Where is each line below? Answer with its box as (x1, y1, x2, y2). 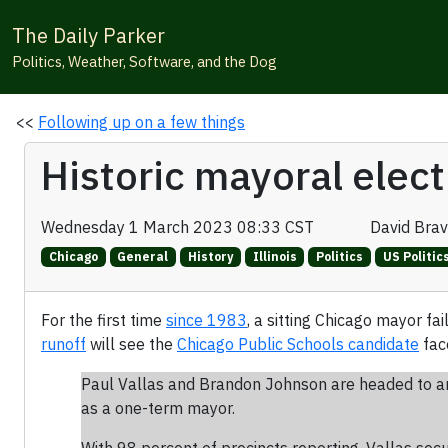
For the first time (41, 310, 166, 331)
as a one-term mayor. (81, 398, 235, 419)
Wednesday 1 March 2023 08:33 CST (41, 217, 322, 237)
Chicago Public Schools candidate (177, 334, 419, 355)
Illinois (252, 249, 297, 265)
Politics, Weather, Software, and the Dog (12, 52, 277, 71)
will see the (86, 334, 177, 355)
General (117, 249, 169, 265)
